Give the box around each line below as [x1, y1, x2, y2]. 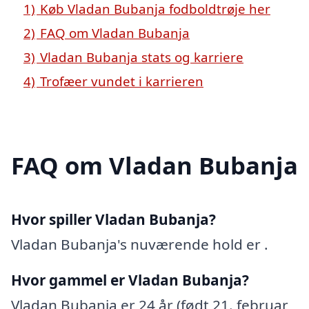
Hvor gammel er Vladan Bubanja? [11, 270, 249, 290]
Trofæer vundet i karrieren [40, 72, 203, 90]
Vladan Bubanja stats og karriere [40, 48, 243, 66]
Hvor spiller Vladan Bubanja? [11, 209, 216, 229]
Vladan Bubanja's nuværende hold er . [11, 234, 268, 254]
